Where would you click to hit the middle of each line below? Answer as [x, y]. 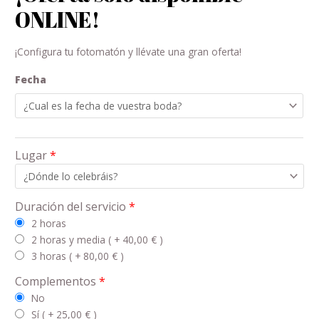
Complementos [56, 282]
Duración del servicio [71, 206]
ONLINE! [58, 19]
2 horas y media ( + [77, 239]
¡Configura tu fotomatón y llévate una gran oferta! [129, 51]
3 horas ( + [58, 256]
